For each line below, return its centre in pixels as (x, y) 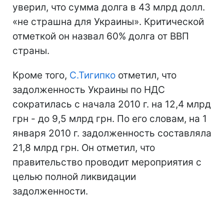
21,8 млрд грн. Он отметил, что (84, 148)
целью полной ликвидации (74, 177)
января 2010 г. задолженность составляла (112, 133)
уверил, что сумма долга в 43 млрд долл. (109, 7)
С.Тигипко (92, 75)
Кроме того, (41, 75)
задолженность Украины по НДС (89, 90)
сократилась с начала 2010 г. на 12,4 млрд (112, 104)
